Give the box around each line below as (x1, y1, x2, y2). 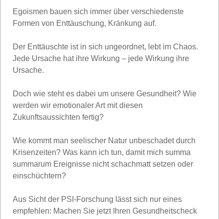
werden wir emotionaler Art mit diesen (13, 101, 143, 109)
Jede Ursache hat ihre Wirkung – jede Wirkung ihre (13, 54, 189, 63)
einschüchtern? (13, 171, 66, 180)
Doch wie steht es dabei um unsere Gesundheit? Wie (13, 89, 197, 98)
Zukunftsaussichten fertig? (13, 112, 104, 121)
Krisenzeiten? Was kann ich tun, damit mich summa (13, 148, 191, 156)
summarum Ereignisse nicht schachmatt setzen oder (13, 159, 193, 168)
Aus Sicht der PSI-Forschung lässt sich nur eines (13, 195, 182, 203)
